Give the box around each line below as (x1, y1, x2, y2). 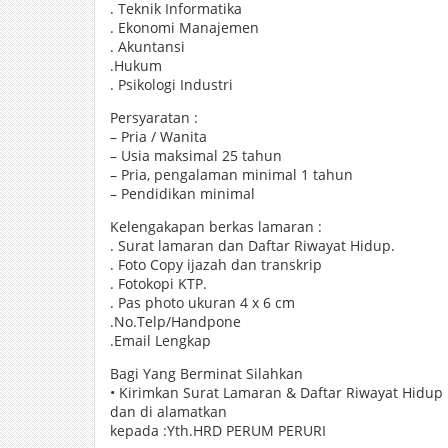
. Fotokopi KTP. (110, 274, 207, 293)
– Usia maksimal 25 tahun (110, 146, 282, 165)
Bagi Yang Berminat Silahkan (110, 364, 303, 383)
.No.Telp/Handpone (110, 312, 241, 331)
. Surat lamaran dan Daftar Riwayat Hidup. (110, 236, 395, 255)
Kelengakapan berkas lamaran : (110, 217, 322, 236)
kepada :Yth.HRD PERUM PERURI (110, 421, 326, 440)
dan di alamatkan (110, 402, 227, 421)
